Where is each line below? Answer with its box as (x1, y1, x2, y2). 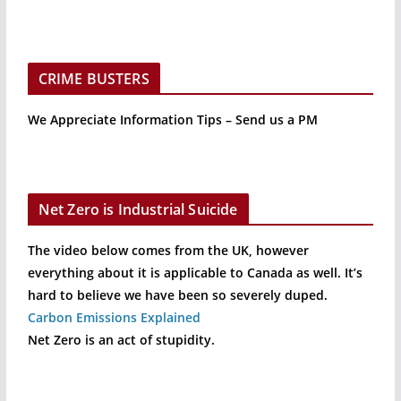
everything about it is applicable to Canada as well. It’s (27, 264, 363, 282)
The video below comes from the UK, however (27, 242, 309, 260)
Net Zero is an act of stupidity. (27, 331, 215, 349)
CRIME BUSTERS (38, 68, 149, 89)
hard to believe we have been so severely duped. (27, 286, 328, 304)
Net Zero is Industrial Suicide (38, 200, 238, 220)
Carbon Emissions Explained (27, 309, 200, 327)
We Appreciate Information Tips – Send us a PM (27, 110, 318, 128)
